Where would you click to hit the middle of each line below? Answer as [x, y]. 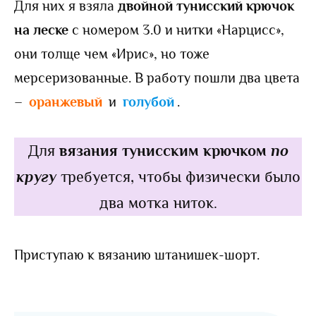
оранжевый [67, 102]
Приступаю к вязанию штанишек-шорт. [137, 254]
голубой [148, 102]
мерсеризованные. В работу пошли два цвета [157, 78]
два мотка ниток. [158, 203]
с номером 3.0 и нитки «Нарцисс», [176, 30]
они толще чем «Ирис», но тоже [112, 54]
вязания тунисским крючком [165, 151]
